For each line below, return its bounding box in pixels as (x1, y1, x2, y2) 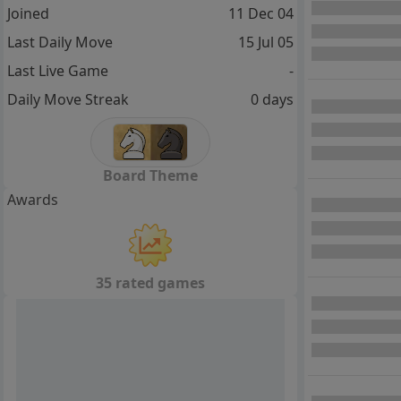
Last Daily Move (7, 32, 113, 53)
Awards (7, 189, 58, 209)
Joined (7, 4, 49, 24)
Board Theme (103, 165, 198, 185)
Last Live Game (7, 61, 108, 81)
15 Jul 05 (237, 32, 294, 53)
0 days (250, 90, 294, 110)
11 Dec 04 (227, 4, 294, 24)
